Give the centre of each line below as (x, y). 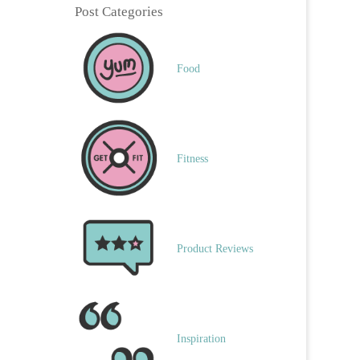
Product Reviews (215, 249)
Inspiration (201, 339)
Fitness (192, 159)
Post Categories (119, 11)
